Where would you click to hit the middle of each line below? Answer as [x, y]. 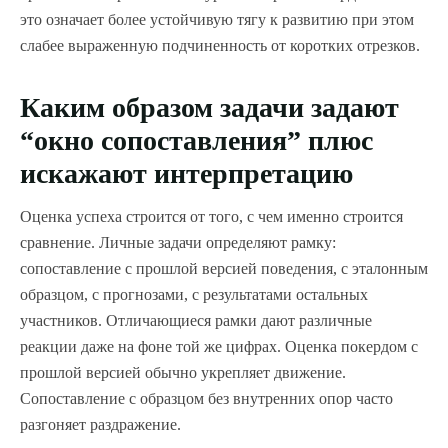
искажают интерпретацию [186, 173]
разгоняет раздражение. [100, 424]
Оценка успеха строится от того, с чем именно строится [211, 216]
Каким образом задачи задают [209, 107]
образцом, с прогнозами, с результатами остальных [194, 294]
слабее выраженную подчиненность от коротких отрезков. [220, 45]
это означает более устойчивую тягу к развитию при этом [217, 19]
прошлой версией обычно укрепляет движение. [183, 372]
